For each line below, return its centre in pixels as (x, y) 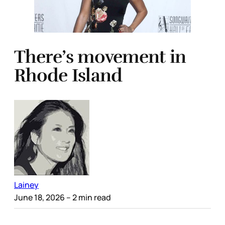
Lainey (26, 185)
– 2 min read (88, 197)
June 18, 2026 (39, 197)
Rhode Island (68, 76)
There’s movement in (100, 57)
